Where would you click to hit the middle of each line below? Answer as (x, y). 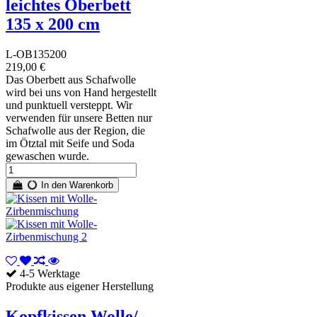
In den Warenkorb (76, 185)
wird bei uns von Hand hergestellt (81, 92)
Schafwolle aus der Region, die (75, 130)
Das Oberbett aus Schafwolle (71, 79)
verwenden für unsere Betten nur (79, 117)
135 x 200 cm (53, 24)
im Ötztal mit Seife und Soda (70, 143)
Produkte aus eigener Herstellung (80, 286)
